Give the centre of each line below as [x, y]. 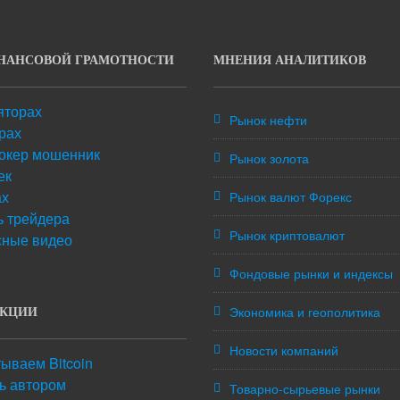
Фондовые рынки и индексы [311, 273]
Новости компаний [284, 350]
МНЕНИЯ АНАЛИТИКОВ [290, 60]
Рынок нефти [268, 119]
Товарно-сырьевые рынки [305, 388]
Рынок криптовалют [287, 234]
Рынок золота [269, 158]
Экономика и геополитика [305, 311]
